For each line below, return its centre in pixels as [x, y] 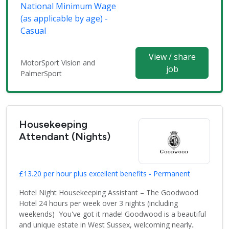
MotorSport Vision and [58, 63]
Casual [33, 31]
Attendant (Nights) [65, 137]
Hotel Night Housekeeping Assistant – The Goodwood [109, 193]
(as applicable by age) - [64, 19]
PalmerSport [41, 74]
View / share [172, 57]
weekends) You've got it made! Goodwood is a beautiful [112, 214]
